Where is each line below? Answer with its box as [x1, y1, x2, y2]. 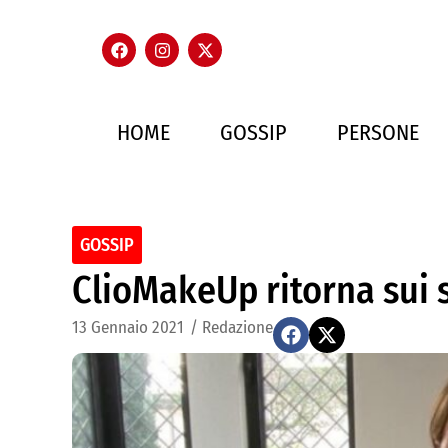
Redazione [202, 317, 273, 338]
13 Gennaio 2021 [72, 317, 184, 338]
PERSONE [337, 119, 419, 146]
